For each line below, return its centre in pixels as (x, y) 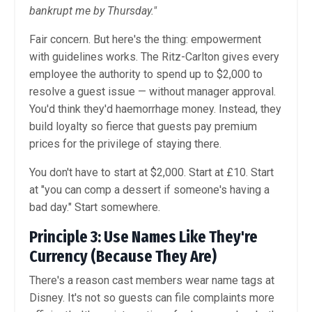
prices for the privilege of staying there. (125, 144)
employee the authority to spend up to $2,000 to (146, 75)
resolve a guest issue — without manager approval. (153, 92)
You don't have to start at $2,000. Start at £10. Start (151, 173)
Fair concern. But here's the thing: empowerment (145, 40)
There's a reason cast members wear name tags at (152, 281)
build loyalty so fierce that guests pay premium (143, 127)
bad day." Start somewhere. (95, 208)
